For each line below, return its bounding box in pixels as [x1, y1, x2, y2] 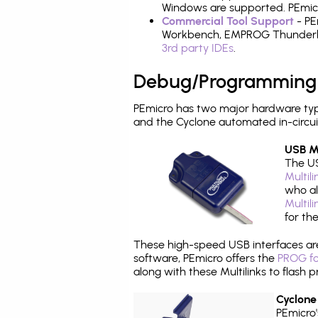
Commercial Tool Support [162, 14, 294, 28]
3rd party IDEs [162, 41, 234, 55]
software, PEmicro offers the [133, 251, 278, 265]
